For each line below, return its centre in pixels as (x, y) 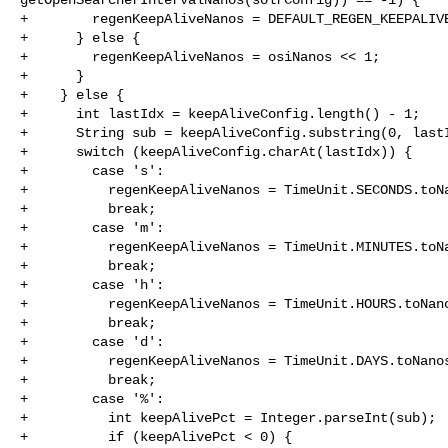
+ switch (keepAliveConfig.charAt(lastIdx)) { (216, 151)
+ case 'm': (92, 227)
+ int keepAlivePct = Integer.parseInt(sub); (228, 417)
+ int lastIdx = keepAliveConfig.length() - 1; (220, 113)
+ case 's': (92, 170)
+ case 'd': (92, 341)
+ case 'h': (92, 284)
